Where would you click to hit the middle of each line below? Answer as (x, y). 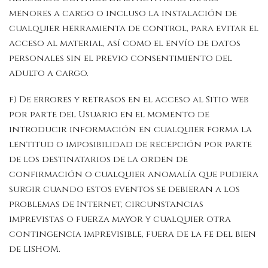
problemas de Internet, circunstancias (106, 204)
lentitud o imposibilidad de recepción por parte (130, 144)
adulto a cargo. (49, 73)
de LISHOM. (35, 249)
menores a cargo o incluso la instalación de (123, 13)
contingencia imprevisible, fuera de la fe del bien (133, 234)
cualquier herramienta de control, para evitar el (134, 28)
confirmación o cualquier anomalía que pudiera (134, 174)
